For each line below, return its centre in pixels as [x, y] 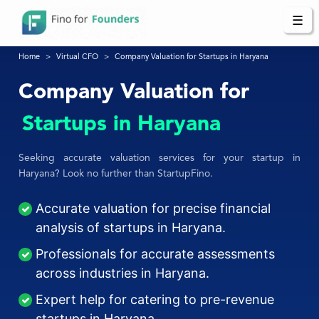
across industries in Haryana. [123, 273]
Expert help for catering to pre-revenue [155, 300]
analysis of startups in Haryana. [131, 228]
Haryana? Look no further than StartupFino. [116, 174]
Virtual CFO [78, 58]
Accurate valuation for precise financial [153, 209]
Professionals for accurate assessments [156, 254]
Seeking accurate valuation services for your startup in [159, 158]
